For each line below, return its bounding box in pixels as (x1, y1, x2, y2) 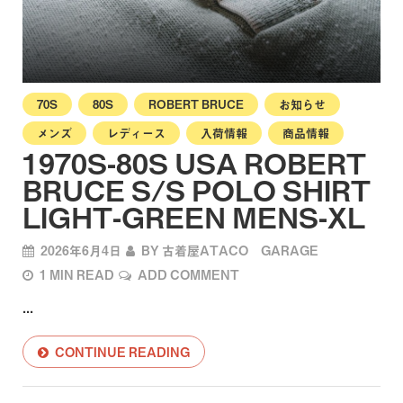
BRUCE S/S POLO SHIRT (22, 167, 371, 210)
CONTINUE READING (55, 342, 190, 361)
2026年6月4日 (40, 240, 121, 259)
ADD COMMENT (138, 264, 239, 283)
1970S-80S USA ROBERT (22, 140, 366, 184)
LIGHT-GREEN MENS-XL (22, 194, 365, 237)
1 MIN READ (40, 264, 114, 283)
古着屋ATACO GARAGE (162, 240, 318, 259)
